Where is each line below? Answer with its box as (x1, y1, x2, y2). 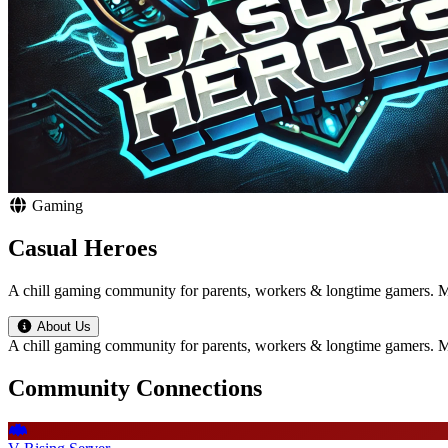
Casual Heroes (8, 235, 157, 261)
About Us (36, 318, 91, 334)
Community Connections (8, 374, 262, 401)
